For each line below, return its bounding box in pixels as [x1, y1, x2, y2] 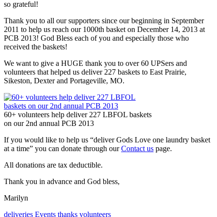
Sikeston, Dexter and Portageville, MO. [4, 76, 124, 85]
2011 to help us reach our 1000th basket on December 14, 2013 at [4, 25, 205, 33]
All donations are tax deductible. [4, 160, 103, 169]
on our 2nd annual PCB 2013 [4, 119, 94, 127]
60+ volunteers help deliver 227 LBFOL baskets [4, 110, 152, 119]
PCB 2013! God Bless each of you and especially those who [4, 33, 189, 42]
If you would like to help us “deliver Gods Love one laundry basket [4, 135, 210, 144]
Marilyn [4, 193, 28, 202]
